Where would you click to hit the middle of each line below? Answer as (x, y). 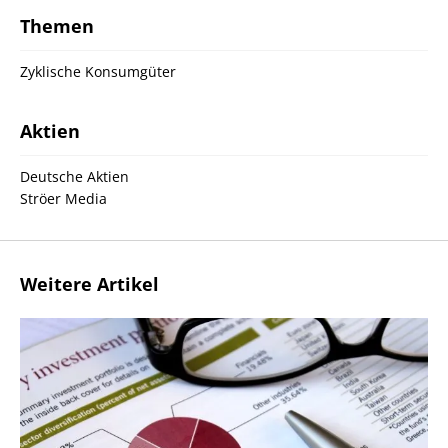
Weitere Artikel (89, 284)
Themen (57, 26)
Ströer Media (63, 198)
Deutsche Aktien (74, 176)
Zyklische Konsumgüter (98, 71)
